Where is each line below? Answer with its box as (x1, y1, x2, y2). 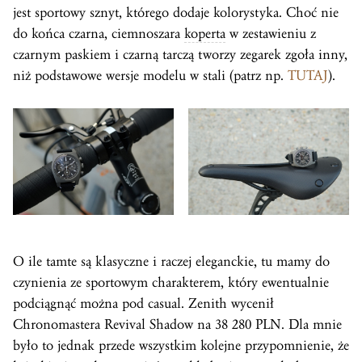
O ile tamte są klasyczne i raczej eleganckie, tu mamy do (13, 253, 330, 271)
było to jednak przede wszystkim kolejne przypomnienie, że (13, 337, 349, 355)
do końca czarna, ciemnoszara (13, 24, 184, 42)
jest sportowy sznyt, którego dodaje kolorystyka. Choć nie (13, 3, 339, 21)
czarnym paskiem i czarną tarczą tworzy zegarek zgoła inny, (13, 45, 347, 63)
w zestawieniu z (225, 24, 316, 42)
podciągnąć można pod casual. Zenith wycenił (13, 295, 274, 313)
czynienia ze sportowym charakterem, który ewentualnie (13, 274, 329, 292)
